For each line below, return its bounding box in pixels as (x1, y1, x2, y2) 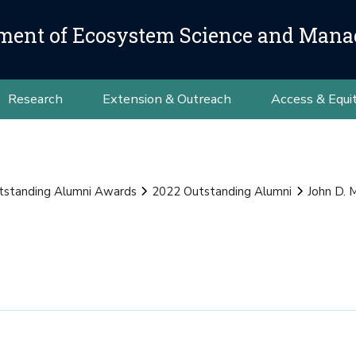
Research (7, 90, 63, 108)
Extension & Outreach (102, 90, 231, 108)
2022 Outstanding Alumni (152, 184, 292, 199)
